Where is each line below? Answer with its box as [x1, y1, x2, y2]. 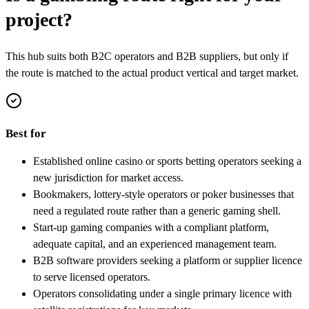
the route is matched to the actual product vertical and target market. [6, 67, 299, 79]
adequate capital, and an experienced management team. [33, 238, 277, 250]
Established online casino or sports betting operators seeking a [33, 155, 301, 168]
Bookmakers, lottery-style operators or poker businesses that [33, 188, 294, 201]
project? [6, 9, 72, 31]
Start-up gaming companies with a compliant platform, [33, 221, 269, 234]
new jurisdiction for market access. [33, 172, 183, 184]
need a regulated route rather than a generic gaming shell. [33, 205, 281, 217]
